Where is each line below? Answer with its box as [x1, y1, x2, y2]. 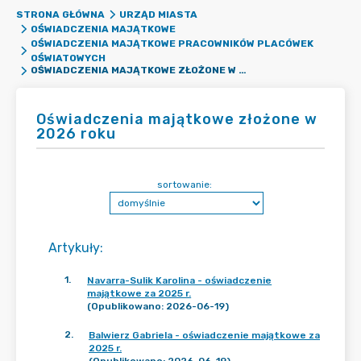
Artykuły [48, 240, 100, 255]
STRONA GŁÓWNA [16, 9, 105, 20]
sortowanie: [157, 179, 212, 190]
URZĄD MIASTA [118, 9, 197, 20]
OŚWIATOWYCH [30, 52, 106, 64]
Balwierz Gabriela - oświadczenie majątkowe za [89, 330, 320, 341]
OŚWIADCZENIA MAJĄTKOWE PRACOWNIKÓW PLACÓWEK [30, 38, 313, 49]
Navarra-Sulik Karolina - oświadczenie [87, 275, 272, 286]
